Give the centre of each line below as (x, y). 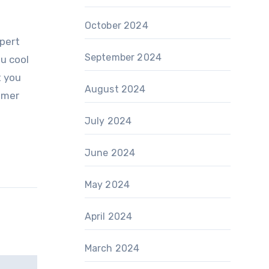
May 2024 (107, 185)
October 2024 (116, 26)
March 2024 (112, 248)
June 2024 (110, 153)
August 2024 (115, 89)
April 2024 (108, 216)
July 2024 (108, 121)
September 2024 (123, 57)
